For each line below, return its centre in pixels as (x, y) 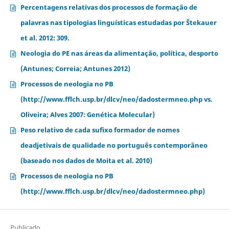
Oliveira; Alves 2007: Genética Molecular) (87, 115)
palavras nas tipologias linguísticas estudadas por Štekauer (118, 23)
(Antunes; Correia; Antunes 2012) (75, 69)
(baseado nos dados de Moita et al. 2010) (86, 161)
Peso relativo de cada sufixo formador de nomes (100, 130)
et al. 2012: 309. (45, 38)
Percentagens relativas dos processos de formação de (109, 7)
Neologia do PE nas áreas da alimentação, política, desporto (119, 53)
